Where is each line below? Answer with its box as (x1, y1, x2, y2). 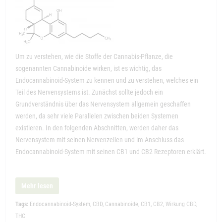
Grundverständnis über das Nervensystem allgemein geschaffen (15, 100, 191, 108)
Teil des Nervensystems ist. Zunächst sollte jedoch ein (15, 88, 163, 96)
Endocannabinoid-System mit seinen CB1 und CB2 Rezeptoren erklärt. (15, 147, 206, 156)
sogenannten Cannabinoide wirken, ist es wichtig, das (15, 64, 162, 72)
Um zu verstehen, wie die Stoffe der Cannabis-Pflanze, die (15, 52, 173, 60)
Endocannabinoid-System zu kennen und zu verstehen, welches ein (15, 76, 198, 84)
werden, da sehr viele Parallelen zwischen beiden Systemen (15, 111, 178, 120)
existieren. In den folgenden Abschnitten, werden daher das (15, 123, 178, 132)
